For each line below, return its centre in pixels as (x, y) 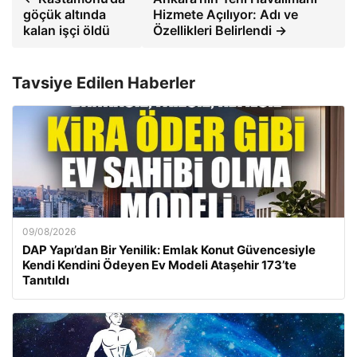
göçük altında (65, 14)
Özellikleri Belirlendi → (220, 30)
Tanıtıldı (46, 280)
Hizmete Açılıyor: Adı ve (225, 14)
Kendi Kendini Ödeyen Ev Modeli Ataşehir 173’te (159, 265)
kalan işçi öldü (67, 30)
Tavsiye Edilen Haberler (104, 83)
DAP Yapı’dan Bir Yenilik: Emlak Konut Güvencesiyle (169, 250)
